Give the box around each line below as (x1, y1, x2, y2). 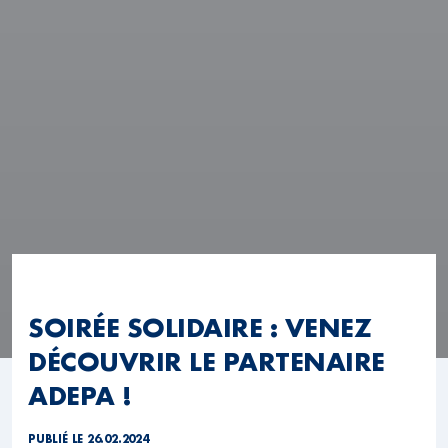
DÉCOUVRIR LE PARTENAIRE (28, 345, 385, 378)
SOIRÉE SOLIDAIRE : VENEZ (28, 311, 372, 344)
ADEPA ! (28, 379, 132, 412)
